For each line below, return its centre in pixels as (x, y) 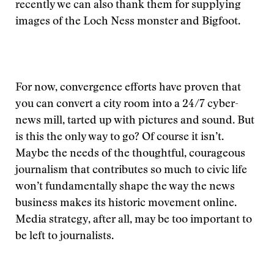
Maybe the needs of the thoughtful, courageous (130, 154)
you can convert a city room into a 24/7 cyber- (127, 105)
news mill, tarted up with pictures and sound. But (135, 121)
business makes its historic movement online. (126, 204)
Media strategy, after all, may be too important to (134, 220)
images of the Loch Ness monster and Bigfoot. (128, 22)
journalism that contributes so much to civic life (131, 171)
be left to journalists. (65, 237)
